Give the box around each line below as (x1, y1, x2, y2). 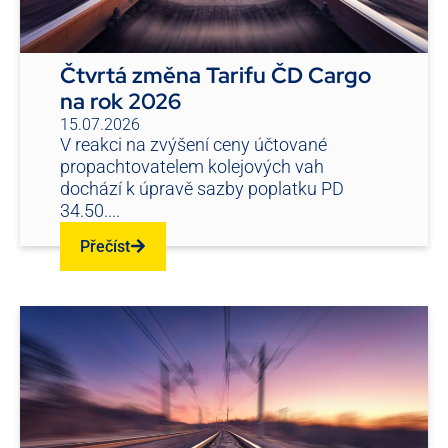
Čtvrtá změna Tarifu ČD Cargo (60, 60, 371, 90)
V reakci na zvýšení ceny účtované (60, 133, 327, 155)
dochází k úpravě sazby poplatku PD (60, 177, 344, 199)
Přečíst (80, 236, 130, 256)
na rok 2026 (60, 86, 181, 116)
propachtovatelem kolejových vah (60, 155, 324, 177)
